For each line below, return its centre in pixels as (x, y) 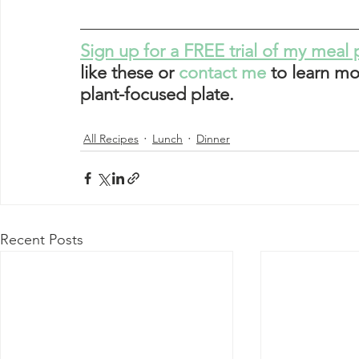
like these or (129, 73)
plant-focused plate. (159, 95)
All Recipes (111, 138)
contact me (222, 73)
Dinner (213, 138)
